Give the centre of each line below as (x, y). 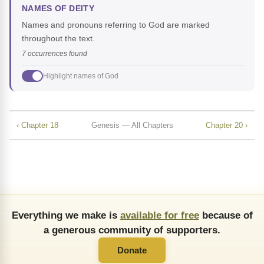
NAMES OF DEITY (58, 9)
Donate (132, 250)
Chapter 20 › (227, 125)
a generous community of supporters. (132, 230)
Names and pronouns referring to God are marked (116, 25)
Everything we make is (66, 215)
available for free (159, 215)
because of (226, 215)
